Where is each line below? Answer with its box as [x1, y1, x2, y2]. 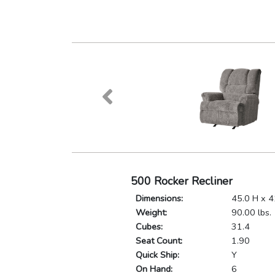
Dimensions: [135, 192, 183, 205]
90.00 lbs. [231, 206, 271, 219]
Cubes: [135, 220, 163, 233]
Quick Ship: [135, 249, 179, 261]
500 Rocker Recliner [130, 174, 233, 189]
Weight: [135, 206, 167, 219]
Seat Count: [135, 234, 182, 247]
